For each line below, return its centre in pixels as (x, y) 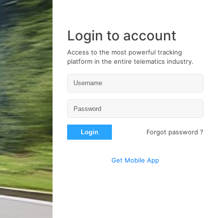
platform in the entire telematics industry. (130, 61)
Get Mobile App (135, 160)
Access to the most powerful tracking (125, 52)
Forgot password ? (175, 132)
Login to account (122, 35)
